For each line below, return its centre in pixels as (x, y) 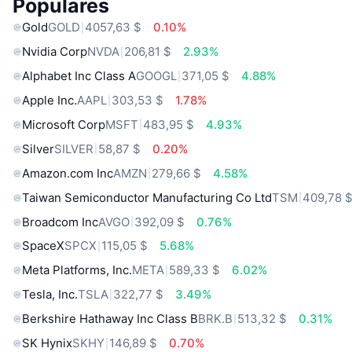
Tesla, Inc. (50, 295)
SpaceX (43, 246)
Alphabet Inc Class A (79, 76)
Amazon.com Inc (68, 173)
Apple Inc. (49, 101)
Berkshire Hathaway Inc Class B (110, 319)
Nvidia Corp (55, 52)
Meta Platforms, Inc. (77, 270)
